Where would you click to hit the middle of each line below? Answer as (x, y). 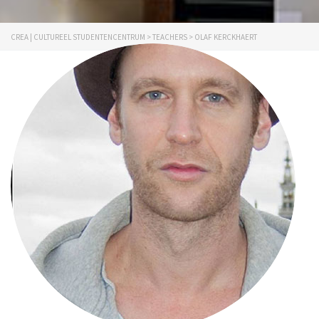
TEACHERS (170, 37)
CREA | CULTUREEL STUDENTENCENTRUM (78, 37)
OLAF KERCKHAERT (226, 37)
